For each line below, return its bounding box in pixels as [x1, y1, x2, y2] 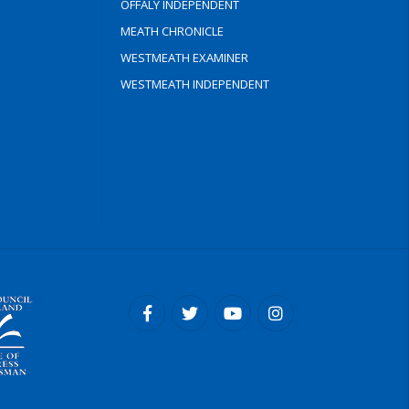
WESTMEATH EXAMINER [120, 49, 248, 66]
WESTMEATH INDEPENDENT [120, 76, 269, 92]
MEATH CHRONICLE [120, 23, 224, 39]
